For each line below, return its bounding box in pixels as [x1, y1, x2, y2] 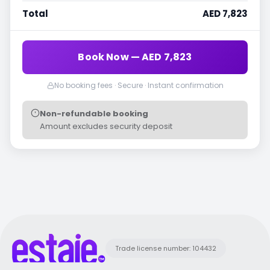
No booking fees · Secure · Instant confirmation [54, 80, 224, 91]
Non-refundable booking [40, 108, 148, 120]
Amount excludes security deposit [40, 121, 172, 133]
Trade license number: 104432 [115, 243, 217, 254]
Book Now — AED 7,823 [78, 50, 192, 64]
